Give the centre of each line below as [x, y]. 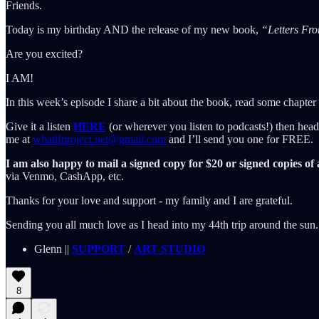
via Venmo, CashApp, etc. [65, 176]
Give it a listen [40, 126]
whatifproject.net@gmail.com [99, 139]
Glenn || [53, 249]
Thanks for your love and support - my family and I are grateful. [149, 200]
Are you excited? [44, 53]
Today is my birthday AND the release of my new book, [134, 29]
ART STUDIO [169, 249]
